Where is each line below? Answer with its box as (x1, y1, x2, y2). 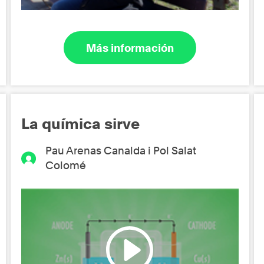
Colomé (45, 159, 86, 172)
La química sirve (21, 115, 140, 133)
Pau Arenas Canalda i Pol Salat (45, 144, 196, 157)
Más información (85, 41, 174, 54)
